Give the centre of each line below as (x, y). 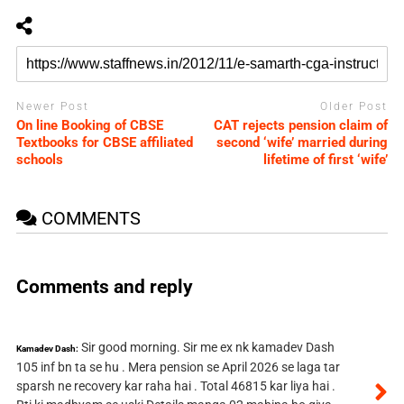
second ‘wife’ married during (303, 142)
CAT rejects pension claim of (301, 125)
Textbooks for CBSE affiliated (104, 142)
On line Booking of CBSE (89, 125)
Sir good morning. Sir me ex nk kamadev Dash (207, 347)
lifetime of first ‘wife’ (326, 159)
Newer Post (52, 107)
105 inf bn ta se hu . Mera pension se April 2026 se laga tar (178, 367)
